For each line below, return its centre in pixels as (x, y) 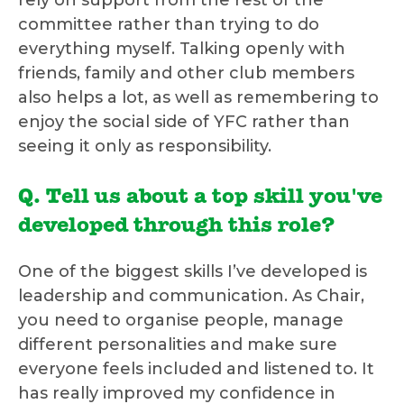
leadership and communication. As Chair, (191, 296)
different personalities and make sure (178, 345)
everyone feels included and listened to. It (196, 369)
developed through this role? (177, 228)
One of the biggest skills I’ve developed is (193, 272)
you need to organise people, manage (181, 321)
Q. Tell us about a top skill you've (200, 199)
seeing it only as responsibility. (145, 147)
